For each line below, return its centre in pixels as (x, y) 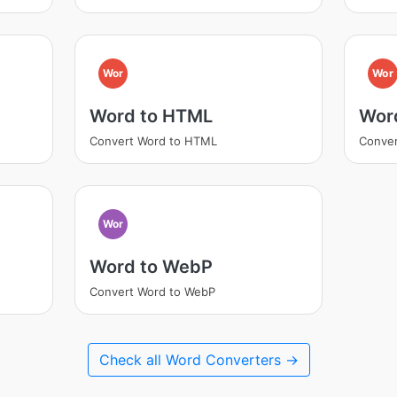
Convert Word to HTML (153, 141)
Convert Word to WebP (152, 292)
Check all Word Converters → (198, 360)
